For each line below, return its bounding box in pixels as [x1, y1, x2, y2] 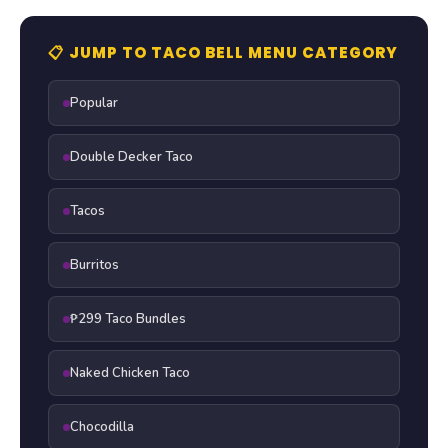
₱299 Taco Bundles [70, 310, 186, 329]
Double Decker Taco [70, 148, 193, 167]
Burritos [70, 256, 119, 275]
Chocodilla [70, 418, 134, 437]
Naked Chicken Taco [70, 364, 190, 383]
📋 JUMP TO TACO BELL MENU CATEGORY [48, 42, 398, 64]
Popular [70, 94, 118, 113]
